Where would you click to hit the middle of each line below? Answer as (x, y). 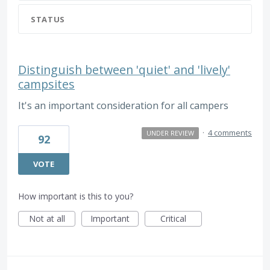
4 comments (230, 133)
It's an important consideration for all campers (123, 105)
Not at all (47, 219)
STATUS (48, 19)
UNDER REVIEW (170, 133)
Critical (173, 219)
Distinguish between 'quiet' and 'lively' (124, 70)
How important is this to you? (76, 196)
